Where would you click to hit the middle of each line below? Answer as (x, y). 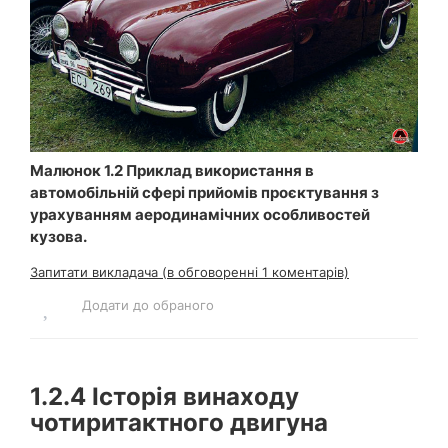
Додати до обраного (148, 305)
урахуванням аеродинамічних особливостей (200, 215)
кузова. (58, 237)
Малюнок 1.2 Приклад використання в (172, 171)
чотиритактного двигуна (179, 423)
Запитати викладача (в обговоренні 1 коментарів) (189, 272)
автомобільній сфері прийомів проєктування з (204, 193)
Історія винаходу (192, 397)
